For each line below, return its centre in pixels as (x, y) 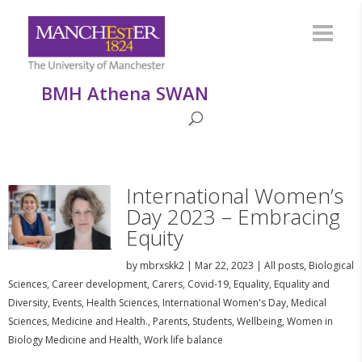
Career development (99, 284)
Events (67, 303)
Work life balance (183, 340)
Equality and (302, 284)
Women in (310, 321)
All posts (284, 265)
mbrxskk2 (162, 265)
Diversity (28, 303)
